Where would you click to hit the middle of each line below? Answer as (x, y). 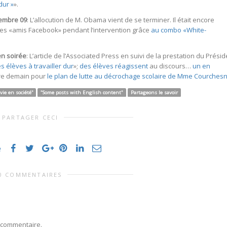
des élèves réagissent (114, 66)
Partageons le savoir (154, 93)
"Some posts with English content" (82, 93)
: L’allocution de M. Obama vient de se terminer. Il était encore (121, 20)
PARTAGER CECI (30, 118)
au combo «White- (179, 30)
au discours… (170, 66)
